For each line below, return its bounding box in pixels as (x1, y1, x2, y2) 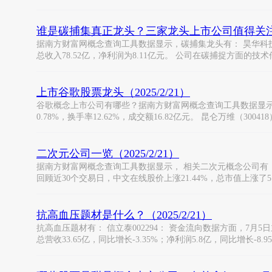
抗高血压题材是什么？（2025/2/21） (36, 209, 212, 221)
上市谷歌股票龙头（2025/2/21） (36, 86, 190, 98)
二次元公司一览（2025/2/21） (36, 148, 179, 160)
